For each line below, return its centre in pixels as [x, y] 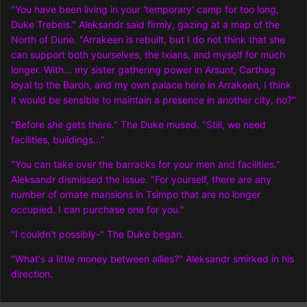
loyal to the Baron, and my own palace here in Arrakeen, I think [151, 85]
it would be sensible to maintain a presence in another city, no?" [153, 100]
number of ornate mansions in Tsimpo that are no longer [136, 195]
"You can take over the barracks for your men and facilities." [146, 164]
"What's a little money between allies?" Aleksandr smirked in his [152, 259]
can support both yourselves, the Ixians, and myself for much [148, 55]
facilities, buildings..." [58, 140]
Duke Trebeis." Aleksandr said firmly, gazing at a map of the [145, 25]
